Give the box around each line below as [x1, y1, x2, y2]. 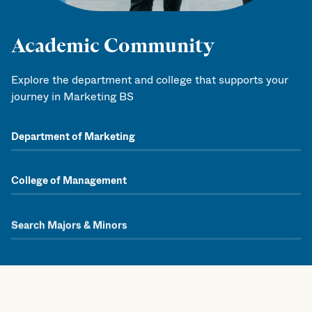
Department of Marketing [11, 130, 135, 144]
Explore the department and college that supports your [11, 71, 288, 88]
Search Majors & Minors [11, 217, 127, 233]
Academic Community [11, 32, 214, 58]
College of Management [11, 173, 127, 189]
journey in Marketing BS [11, 88, 134, 104]
